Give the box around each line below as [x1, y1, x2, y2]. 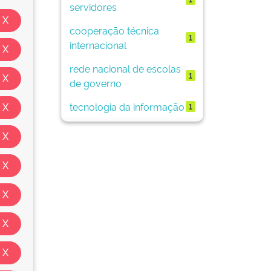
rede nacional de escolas [69, 61, 181, 75]
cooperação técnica [69, 23, 159, 37]
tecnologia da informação [69, 99, 184, 113]
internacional [69, 38, 126, 51]
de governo [69, 76, 122, 90]
